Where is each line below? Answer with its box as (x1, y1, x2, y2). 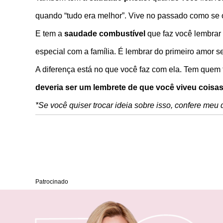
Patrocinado (35, 178, 68, 185)
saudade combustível (64, 29, 145, 38)
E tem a (35, 29, 64, 38)
